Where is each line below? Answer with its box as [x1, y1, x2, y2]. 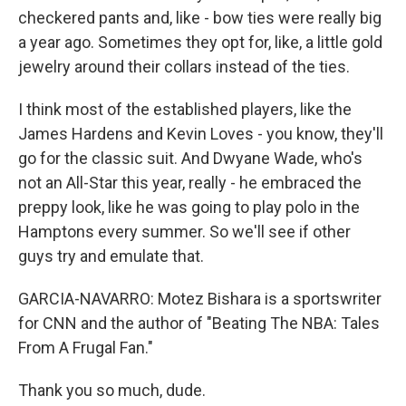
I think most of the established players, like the [18, 99, 352, 119]
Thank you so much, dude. [18, 380, 206, 400]
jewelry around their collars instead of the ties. [18, 56, 350, 76]
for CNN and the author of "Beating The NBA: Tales [18, 313, 380, 333]
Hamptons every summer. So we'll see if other [18, 221, 351, 241]
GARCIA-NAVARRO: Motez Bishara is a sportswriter [18, 288, 382, 308]
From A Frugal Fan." [18, 337, 153, 357]
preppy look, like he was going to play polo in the [18, 197, 360, 217]
